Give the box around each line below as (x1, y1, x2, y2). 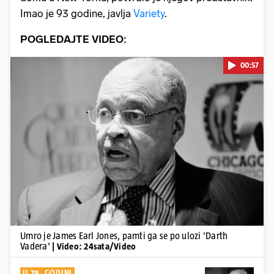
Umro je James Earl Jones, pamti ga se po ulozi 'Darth (20, 230, 228, 241)
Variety (133, 7, 165, 20)
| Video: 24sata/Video (52, 240, 136, 251)
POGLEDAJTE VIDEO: (20, 32, 127, 45)
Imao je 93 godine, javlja (20, 7, 133, 20)
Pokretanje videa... (109, 137, 165, 146)
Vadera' (20, 240, 52, 251)
